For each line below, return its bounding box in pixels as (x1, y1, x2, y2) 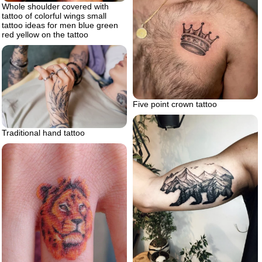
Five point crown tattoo (133, 99, 217, 109)
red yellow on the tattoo (2, 30, 88, 40)
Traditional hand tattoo (2, 128, 85, 138)
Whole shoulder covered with (2, 2, 109, 12)
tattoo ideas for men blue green (2, 20, 118, 30)
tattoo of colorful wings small (2, 11, 106, 21)
